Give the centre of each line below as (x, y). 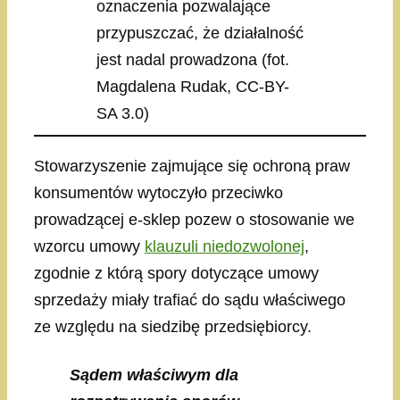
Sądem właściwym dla (154, 375)
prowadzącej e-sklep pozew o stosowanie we (194, 220)
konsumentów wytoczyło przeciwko (158, 193)
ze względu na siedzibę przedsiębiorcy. (173, 327)
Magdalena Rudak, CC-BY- (193, 87)
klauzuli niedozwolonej (225, 247)
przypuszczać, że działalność (200, 33)
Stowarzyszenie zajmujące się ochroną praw (192, 167)
